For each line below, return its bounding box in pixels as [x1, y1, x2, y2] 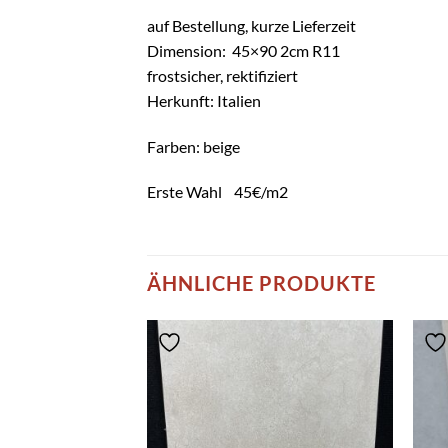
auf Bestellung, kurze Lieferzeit [147, 15, 356, 35]
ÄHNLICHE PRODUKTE [147, 271, 376, 296]
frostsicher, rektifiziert [147, 65, 298, 85]
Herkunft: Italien [147, 90, 261, 110]
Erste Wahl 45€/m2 [147, 182, 288, 202]
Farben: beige [147, 136, 240, 156]
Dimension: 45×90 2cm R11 [147, 40, 340, 60]
